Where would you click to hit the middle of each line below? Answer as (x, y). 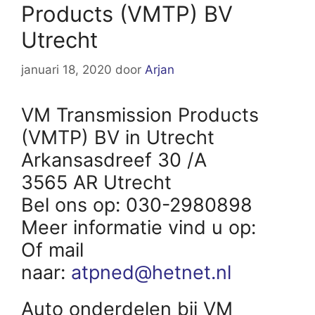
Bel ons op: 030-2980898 (137, 205)
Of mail (52, 250)
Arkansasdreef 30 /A (114, 160)
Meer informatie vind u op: (141, 227)
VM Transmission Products (140, 115)
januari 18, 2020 (66, 69)
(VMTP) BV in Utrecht (118, 137)
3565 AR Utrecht (96, 182)
